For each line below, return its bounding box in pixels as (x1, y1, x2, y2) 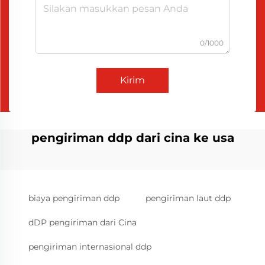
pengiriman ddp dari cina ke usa (31, 131, 234, 145)
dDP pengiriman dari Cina (28, 217, 137, 228)
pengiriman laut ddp (146, 193, 231, 203)
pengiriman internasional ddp (28, 241, 151, 252)
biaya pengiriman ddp (28, 193, 119, 203)
